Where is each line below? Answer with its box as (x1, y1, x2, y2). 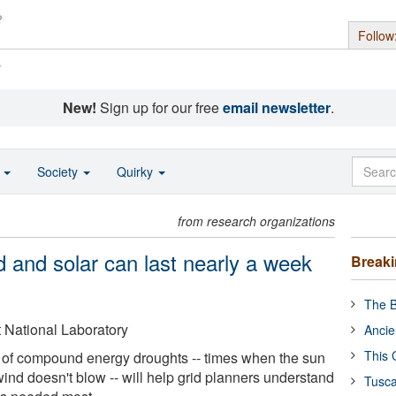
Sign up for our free (95, 97, 223, 118)
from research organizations (178, 212, 336, 230)
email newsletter (222, 97, 331, 118)
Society (37, 163, 81, 180)
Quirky (117, 163, 156, 180)
